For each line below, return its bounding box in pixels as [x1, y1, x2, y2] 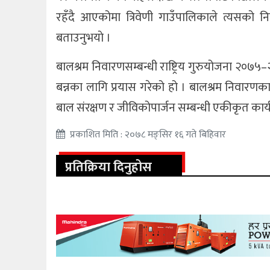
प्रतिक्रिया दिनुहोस [65, 156, 152, 179]
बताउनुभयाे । [56, 27, 111, 48]
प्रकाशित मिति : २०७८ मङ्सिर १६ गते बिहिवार [70, 127, 227, 143]
